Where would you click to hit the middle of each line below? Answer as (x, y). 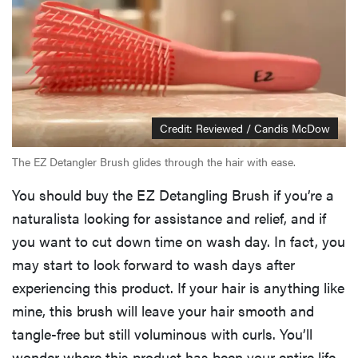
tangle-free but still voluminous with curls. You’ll (162, 333)
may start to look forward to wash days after (153, 264)
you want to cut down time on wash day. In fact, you (179, 241)
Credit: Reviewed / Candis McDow (245, 127)
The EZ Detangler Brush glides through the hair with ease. (154, 161)
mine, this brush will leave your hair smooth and (163, 310)
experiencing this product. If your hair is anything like (178, 287)
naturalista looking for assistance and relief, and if (169, 217)
